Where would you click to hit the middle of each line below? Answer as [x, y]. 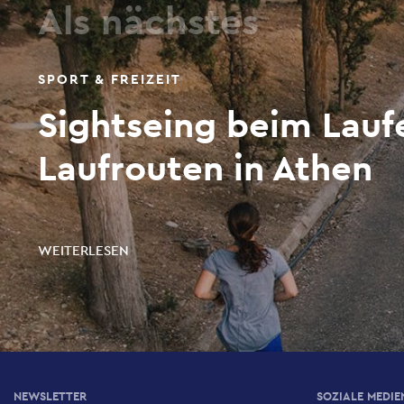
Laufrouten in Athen [205, 168]
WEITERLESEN [83, 251]
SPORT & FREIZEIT [109, 79]
